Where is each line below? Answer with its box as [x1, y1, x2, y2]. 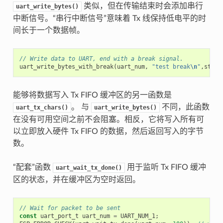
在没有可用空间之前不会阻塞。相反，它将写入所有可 [12, 115, 204, 123]
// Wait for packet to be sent [19, 205, 120, 212]
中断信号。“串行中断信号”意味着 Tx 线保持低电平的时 [12, 14, 206, 22]
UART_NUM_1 [120, 213, 155, 220]
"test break [151, 63, 190, 70]
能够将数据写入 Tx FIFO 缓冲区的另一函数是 [12, 91, 172, 99]
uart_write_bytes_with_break [19, 63, 113, 70]
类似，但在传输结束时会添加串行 [81, 2, 203, 10]
